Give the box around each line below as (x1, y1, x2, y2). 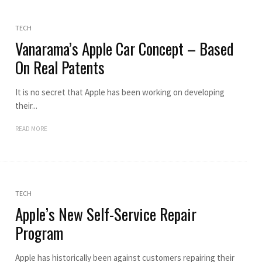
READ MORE (15, 124, 47, 133)
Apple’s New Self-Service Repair (15, 202, 196, 226)
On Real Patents (15, 55, 105, 79)
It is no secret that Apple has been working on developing (15, 86, 225, 98)
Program (15, 220, 63, 244)
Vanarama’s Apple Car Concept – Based (15, 36, 233, 60)
